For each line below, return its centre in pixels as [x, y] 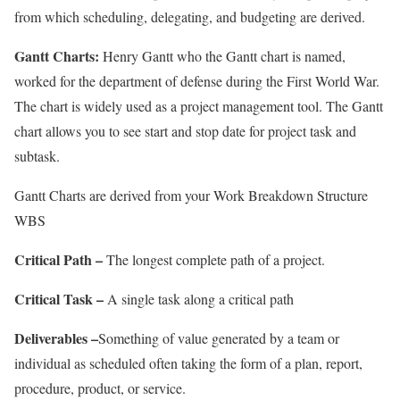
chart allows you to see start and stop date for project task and [185, 130]
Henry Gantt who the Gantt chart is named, [222, 55]
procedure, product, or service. [100, 387]
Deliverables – [56, 337]
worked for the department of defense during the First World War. [197, 80]
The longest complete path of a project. [214, 259]
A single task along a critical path [199, 298]
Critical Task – [59, 298]
